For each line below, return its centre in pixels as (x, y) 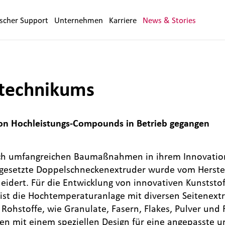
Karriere (123, 20)
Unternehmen (79, 20)
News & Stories (170, 20)
